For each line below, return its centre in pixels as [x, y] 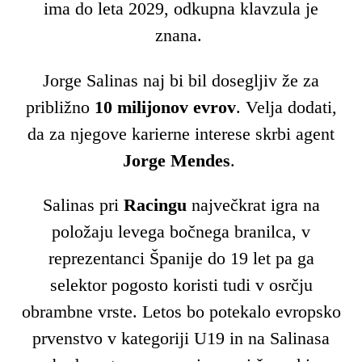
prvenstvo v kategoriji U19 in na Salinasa [181, 338]
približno [60, 107]
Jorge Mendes [176, 160]
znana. [181, 36]
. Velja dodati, [286, 107]
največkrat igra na [255, 204]
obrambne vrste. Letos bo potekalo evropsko [181, 311]
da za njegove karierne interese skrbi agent [181, 133]
